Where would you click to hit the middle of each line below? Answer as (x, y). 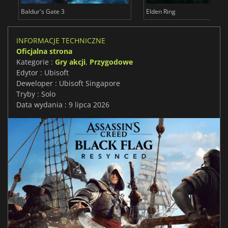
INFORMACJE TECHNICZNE (61, 41)
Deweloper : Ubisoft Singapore (68, 83)
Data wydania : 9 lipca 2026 (63, 105)
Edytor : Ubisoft (42, 73)
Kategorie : (36, 62)
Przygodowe (111, 62)
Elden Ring (161, 12)
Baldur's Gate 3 (42, 12)
